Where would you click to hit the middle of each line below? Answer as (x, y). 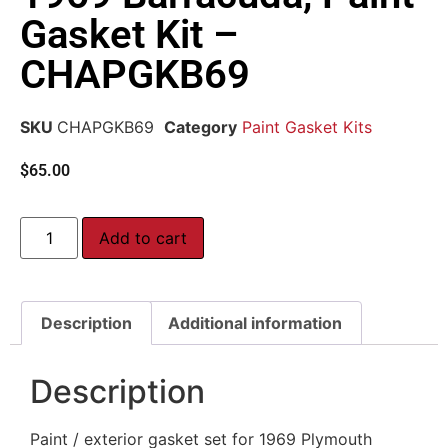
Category (200, 126)
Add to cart (143, 238)
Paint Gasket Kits (307, 126)
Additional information (254, 323)
